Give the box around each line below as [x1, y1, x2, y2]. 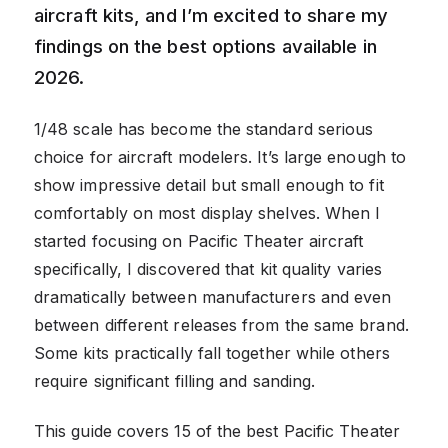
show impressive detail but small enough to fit [34, 174, 384, 195]
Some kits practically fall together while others [34, 342, 390, 363]
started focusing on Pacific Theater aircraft [34, 230, 364, 251]
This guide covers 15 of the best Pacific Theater [34, 420, 400, 441]
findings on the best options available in [34, 34, 377, 57]
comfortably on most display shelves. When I [34, 202, 381, 223]
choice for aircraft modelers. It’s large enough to [34, 146, 406, 167]
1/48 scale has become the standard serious [34, 118, 374, 139]
